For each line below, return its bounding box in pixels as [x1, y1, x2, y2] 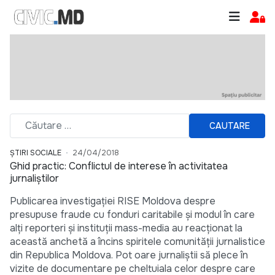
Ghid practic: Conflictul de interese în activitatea [10, 160, 228, 173]
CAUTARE [209, 120, 250, 131]
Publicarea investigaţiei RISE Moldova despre [10, 195, 215, 208]
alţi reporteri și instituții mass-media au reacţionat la [10, 222, 242, 235]
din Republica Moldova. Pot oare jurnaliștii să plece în [10, 249, 248, 262]
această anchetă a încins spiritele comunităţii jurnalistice [10, 235, 265, 249]
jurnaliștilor [10, 172, 59, 185]
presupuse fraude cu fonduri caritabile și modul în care [10, 208, 255, 222]
